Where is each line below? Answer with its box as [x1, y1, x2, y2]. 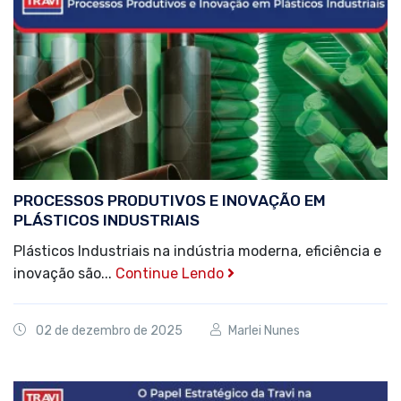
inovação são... [13, 265, 115, 283]
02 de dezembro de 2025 [36, 323, 183, 339]
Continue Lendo [115, 265, 227, 283]
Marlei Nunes [228, 323, 300, 339]
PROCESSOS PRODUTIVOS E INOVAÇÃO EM [13, 192, 326, 210]
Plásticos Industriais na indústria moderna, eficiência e [13, 243, 381, 260]
